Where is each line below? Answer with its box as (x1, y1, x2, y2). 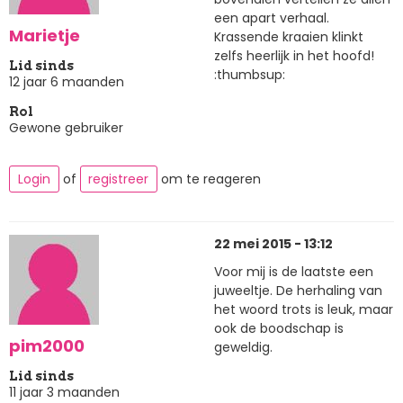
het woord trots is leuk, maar (214, 300, 393, 319)
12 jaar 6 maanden (9, 72, 124, 91)
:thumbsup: (214, 66, 285, 85)
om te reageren (157, 170, 261, 189)
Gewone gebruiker (9, 118, 123, 137)
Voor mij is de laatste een (214, 263, 373, 282)
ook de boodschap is (214, 319, 344, 338)
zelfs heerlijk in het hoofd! (214, 47, 374, 66)
